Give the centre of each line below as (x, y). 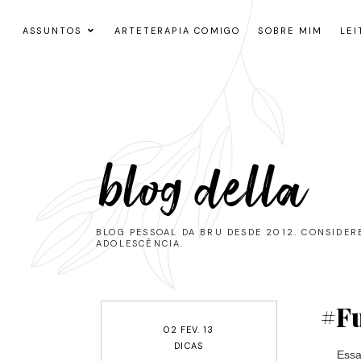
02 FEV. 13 (189, 329)
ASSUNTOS (52, 31)
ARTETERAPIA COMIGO (177, 31)
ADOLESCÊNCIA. (140, 243)
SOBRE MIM (290, 31)
